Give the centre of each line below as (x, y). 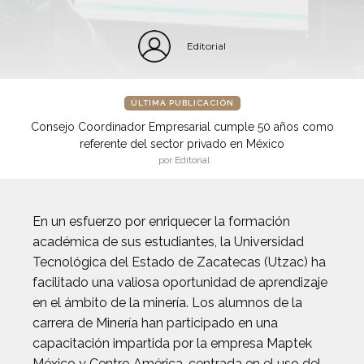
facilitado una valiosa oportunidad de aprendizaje (180, 282)
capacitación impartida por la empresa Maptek (172, 343)
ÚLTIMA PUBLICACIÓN (182, 103)
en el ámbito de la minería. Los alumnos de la (167, 303)
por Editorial (184, 160)
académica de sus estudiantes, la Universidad (168, 242)
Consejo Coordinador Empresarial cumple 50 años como (182, 127)
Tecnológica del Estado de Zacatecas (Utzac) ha (179, 262)
